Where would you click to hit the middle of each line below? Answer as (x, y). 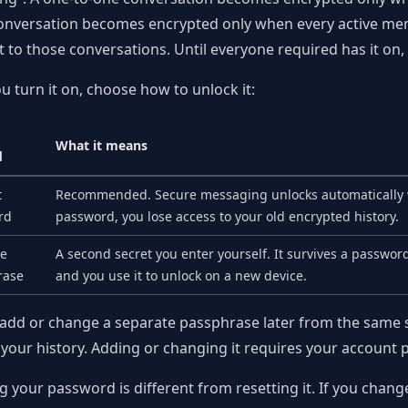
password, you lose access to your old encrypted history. (227, 216)
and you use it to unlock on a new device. (181, 275)
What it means (102, 145)
